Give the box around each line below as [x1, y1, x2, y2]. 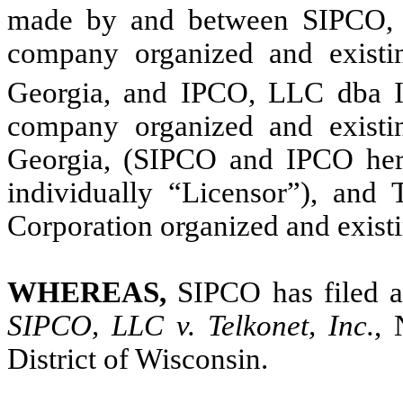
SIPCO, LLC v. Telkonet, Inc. [7, 309, 374, 342]
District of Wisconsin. [7, 342, 268, 375]
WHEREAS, [7, 275, 178, 309]
